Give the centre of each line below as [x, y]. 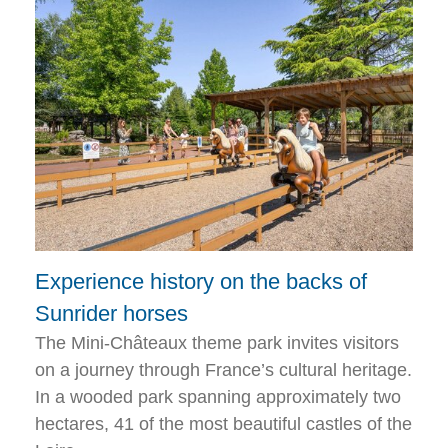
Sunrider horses [111, 314]
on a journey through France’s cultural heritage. [223, 370]
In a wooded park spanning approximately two [218, 397]
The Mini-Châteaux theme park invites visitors [217, 343]
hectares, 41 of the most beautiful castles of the [223, 424]
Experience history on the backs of [201, 282]
